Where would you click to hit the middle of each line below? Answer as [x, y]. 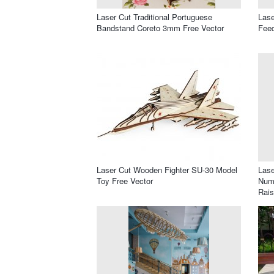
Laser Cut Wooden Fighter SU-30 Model [167, 169]
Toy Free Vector [125, 180]
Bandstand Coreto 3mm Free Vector [160, 28]
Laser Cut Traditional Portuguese [154, 17]
